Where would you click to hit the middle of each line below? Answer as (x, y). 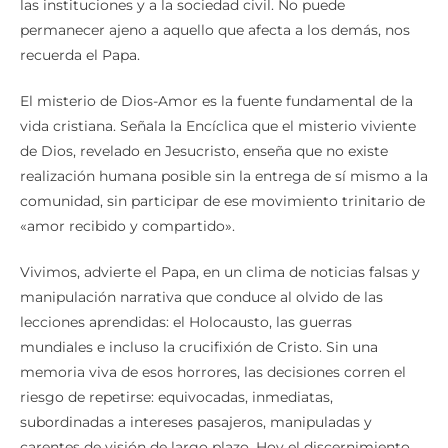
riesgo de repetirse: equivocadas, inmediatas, (176, 397)
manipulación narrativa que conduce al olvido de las (201, 297)
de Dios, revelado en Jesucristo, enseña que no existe (204, 151)
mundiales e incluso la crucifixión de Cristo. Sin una (199, 347)
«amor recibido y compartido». (129, 226)
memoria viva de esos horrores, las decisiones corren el (213, 372)
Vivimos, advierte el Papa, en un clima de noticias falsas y (220, 272)
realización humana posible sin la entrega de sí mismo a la (224, 176)
